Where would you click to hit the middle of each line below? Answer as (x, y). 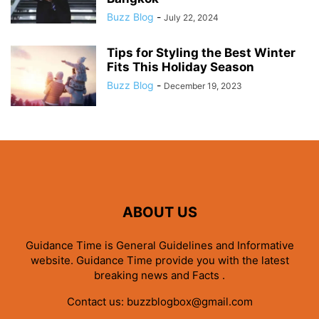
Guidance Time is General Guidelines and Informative (159, 245)
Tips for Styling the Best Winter (201, 52)
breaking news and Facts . (159, 275)
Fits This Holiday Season (181, 67)
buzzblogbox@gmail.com (189, 301)
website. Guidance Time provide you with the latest (159, 260)
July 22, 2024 (191, 17)
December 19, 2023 (203, 85)
